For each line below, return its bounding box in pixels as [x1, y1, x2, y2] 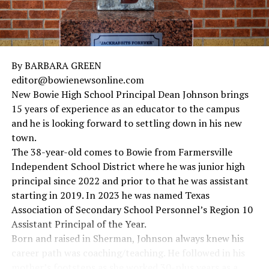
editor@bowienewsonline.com [11, 73, 144, 86]
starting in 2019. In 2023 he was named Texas [11, 188, 210, 202]
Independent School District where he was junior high [11, 159, 245, 173]
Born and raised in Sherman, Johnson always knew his [11, 231, 244, 245]
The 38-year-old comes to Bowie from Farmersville [11, 145, 232, 159]
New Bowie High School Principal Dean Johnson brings [11, 87, 249, 101]
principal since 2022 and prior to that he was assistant [11, 174, 249, 187]
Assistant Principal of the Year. [11, 217, 147, 231]
